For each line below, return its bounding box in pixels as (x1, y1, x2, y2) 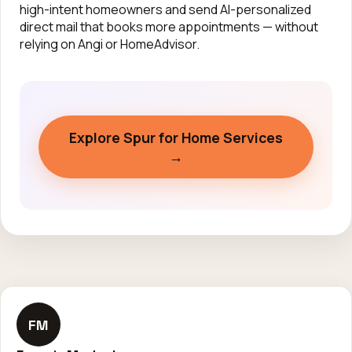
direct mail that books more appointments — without (20, 18, 318, 36)
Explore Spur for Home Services (69, 128, 283, 148)
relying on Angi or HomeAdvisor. (20, 35, 200, 53)
